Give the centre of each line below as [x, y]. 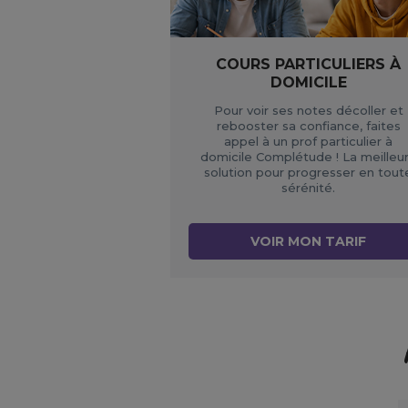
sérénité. [309, 188]
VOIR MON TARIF [309, 242]
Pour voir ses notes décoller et [308, 111]
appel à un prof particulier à [309, 142]
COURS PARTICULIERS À [309, 65]
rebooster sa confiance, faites [308, 126]
